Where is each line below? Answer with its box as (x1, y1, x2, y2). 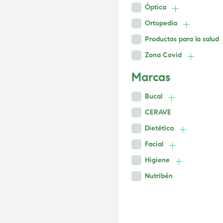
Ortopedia (145, 19, 177, 28)
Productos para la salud (145, 35, 219, 44)
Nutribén (145, 172, 173, 181)
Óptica (145, 3, 166, 12)
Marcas (131, 70, 170, 85)
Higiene (145, 156, 170, 165)
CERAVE (145, 108, 171, 117)
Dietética (145, 124, 174, 133)
